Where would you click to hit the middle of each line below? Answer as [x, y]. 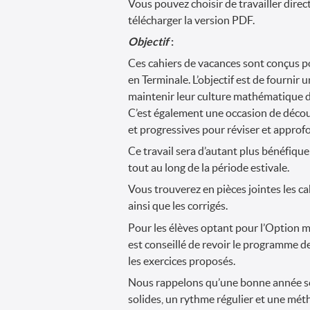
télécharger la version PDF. [191, 20]
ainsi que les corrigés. [178, 206]
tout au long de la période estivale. [209, 168]
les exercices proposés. [182, 261]
